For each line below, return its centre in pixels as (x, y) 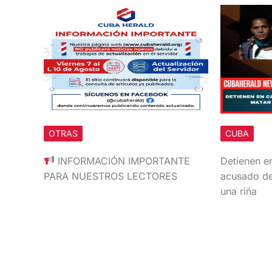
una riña (238, 191)
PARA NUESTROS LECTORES (110, 176)
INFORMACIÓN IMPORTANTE (123, 161)
